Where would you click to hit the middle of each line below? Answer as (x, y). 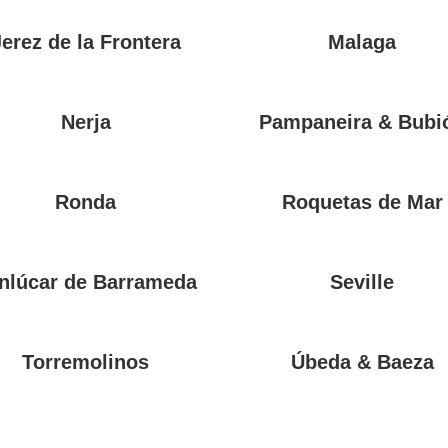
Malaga (362, 41)
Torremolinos (86, 362)
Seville (362, 282)
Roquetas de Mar (362, 202)
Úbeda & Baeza (362, 362)
